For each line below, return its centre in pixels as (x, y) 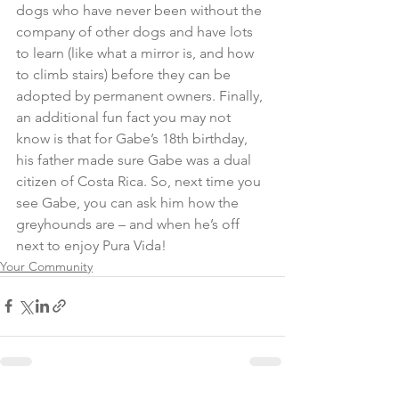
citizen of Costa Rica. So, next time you (140, 181)
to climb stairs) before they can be (125, 74)
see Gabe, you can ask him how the (129, 202)
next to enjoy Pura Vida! (91, 245)
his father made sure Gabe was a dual (135, 159)
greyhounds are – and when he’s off (130, 224)
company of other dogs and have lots (136, 31)
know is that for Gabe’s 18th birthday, (134, 138)
